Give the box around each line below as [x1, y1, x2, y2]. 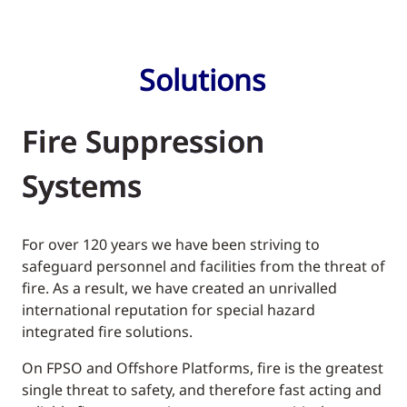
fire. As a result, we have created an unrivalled [22, 278, 337, 299]
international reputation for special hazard [22, 300, 315, 321]
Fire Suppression [22, 121, 264, 163]
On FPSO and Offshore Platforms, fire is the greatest [22, 358, 383, 379]
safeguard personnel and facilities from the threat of [22, 256, 385, 277]
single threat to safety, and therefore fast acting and [22, 380, 382, 401]
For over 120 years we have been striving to [22, 234, 320, 255]
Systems [22, 165, 142, 207]
